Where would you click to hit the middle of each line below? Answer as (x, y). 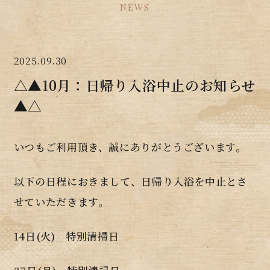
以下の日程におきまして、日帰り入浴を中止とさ (130, 181)
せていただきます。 (61, 202)
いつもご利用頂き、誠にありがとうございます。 (130, 147)
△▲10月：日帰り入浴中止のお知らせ (135, 86)
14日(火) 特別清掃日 (66, 236)
